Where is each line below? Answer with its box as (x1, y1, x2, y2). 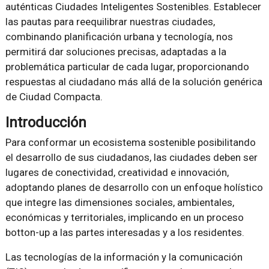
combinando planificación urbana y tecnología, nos (5, 31, 233, 43)
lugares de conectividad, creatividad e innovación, (5, 166, 229, 178)
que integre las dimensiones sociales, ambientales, (5, 196, 234, 208)
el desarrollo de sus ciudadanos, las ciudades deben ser (5, 151, 258, 163)
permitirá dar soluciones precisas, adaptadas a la (5, 46, 226, 58)
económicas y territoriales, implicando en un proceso (5, 211, 244, 223)
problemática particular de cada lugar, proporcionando (5, 61, 249, 73)
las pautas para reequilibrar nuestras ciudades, (5, 16, 215, 28)
